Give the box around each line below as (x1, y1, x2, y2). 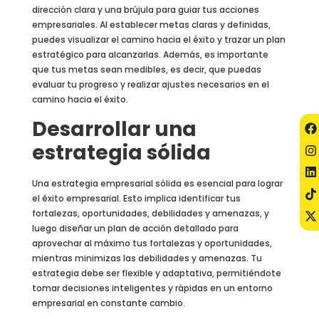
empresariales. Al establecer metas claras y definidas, (31, 19, 271, 31)
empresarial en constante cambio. (31, 296, 185, 309)
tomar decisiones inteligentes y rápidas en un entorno (31, 281, 273, 294)
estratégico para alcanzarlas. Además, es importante (31, 48, 268, 61)
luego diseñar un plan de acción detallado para (31, 221, 239, 234)
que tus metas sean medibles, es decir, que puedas (31, 63, 261, 76)
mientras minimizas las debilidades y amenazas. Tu (31, 251, 262, 264)
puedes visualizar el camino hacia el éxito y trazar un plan (31, 33, 286, 46)
